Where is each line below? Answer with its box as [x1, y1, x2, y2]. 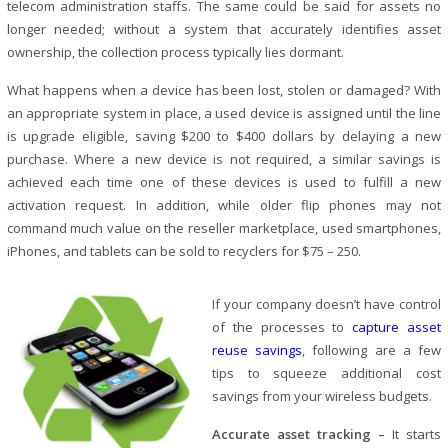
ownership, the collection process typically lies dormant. [6, 43, 344, 61]
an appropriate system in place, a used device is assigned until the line [6, 104, 442, 122]
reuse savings [211, 341, 303, 359]
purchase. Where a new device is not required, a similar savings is [6, 150, 442, 168]
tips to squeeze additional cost [211, 364, 442, 382]
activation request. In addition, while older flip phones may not [6, 196, 442, 214]
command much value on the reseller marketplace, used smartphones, [6, 219, 442, 237]
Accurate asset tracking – [211, 425, 393, 443]
